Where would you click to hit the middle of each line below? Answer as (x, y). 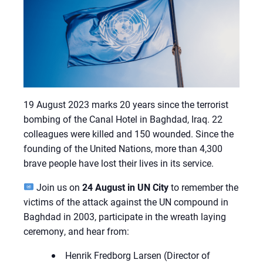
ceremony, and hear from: (76, 231)
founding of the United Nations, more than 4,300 (123, 148)
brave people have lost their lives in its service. (119, 163)
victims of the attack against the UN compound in (126, 201)
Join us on (58, 187)
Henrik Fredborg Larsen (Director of (138, 255)
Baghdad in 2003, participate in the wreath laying (125, 216)
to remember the (204, 187)
